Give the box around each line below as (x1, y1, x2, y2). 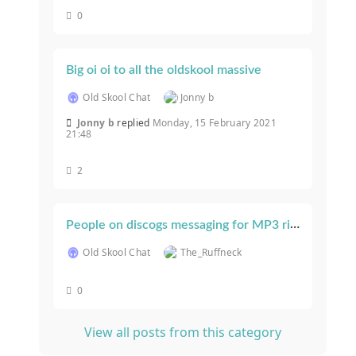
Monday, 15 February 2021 (152, 116, 277, 130)
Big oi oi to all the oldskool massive (66, 64, 261, 77)
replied (117, 116, 153, 130)
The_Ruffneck (180, 246, 242, 260)
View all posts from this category (84, 323, 281, 342)
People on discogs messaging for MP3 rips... (290, 218, 300, 231)
